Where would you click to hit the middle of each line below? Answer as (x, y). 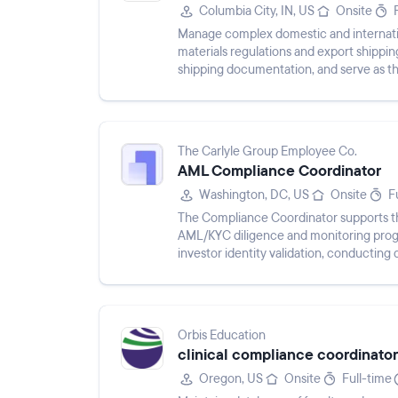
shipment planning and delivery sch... (278, 88)
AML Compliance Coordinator (279, 171)
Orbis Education (222, 335)
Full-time (367, 379)
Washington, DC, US (254, 195)
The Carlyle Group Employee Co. (267, 151)
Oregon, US (231, 379)
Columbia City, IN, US (257, 11)
